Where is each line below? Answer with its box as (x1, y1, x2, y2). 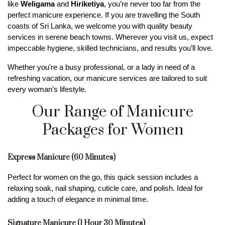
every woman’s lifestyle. (8, 85, 86, 93)
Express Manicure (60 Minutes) (8, 152, 116, 162)
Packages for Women (42, 120, 183, 140)
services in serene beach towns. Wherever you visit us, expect (8, 33, 213, 41)
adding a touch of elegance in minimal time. (8, 195, 148, 203)
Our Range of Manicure (32, 102, 193, 122)
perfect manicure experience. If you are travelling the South (8, 11, 200, 19)
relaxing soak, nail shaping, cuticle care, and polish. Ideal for (8, 184, 203, 192)
